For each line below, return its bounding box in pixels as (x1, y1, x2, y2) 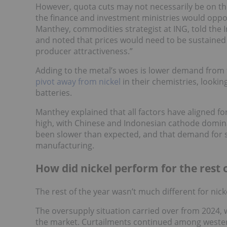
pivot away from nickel (35, 75, 121, 87)
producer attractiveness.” (35, 45, 133, 57)
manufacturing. (35, 139, 94, 151)
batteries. (35, 87, 72, 98)
